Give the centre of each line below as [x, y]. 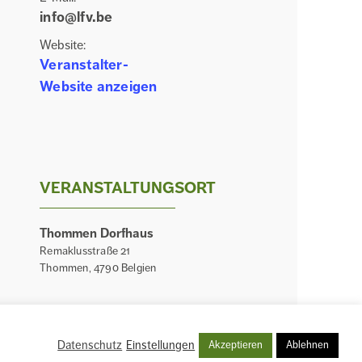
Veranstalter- [84, 65]
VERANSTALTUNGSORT [128, 188]
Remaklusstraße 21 [85, 251]
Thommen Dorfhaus [97, 234]
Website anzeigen [99, 87]
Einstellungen [161, 345]
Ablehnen [308, 345]
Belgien [139, 268]
